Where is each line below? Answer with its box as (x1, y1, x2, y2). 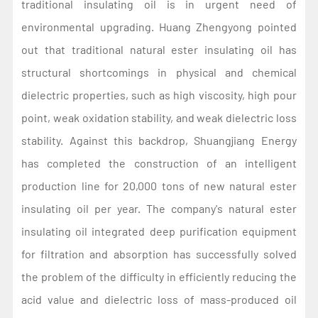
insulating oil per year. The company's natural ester (21, 201, 297, 215)
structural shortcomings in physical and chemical (21, 65, 297, 79)
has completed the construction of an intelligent (21, 155, 297, 170)
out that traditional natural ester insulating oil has (21, 42, 297, 56)
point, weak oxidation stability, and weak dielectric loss (21, 110, 297, 124)
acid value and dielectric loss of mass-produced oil (21, 292, 297, 306)
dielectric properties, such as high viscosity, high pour (21, 87, 297, 102)
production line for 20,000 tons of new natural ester (21, 178, 297, 192)
